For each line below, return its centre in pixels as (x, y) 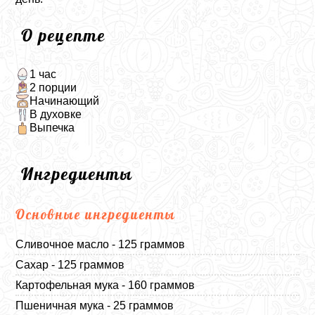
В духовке (55, 115)
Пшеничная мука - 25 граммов (95, 305)
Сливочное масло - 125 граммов (101, 244)
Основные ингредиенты (96, 214)
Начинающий (64, 101)
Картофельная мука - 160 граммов (105, 285)
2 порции (53, 87)
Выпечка (52, 128)
